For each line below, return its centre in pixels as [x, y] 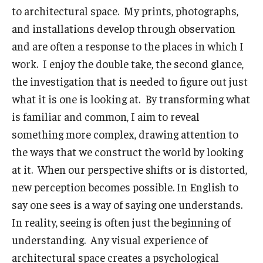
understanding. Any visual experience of [110, 239]
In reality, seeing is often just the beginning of [121, 222]
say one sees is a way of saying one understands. [128, 204]
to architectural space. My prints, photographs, [125, 10]
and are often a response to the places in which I [128, 45]
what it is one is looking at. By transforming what [131, 98]
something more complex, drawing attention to [125, 134]
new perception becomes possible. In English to [125, 186]
